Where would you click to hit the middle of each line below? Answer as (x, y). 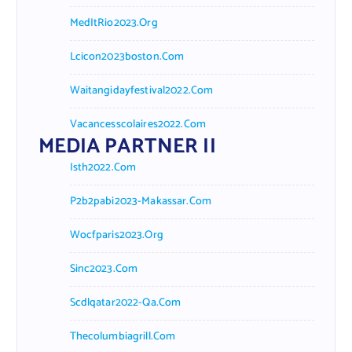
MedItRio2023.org (114, 23)
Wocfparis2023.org (116, 235)
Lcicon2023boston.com (127, 57)
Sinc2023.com (104, 269)
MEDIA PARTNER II (127, 146)
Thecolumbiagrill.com (123, 336)
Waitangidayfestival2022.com (141, 90)
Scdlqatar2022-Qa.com (125, 302)
